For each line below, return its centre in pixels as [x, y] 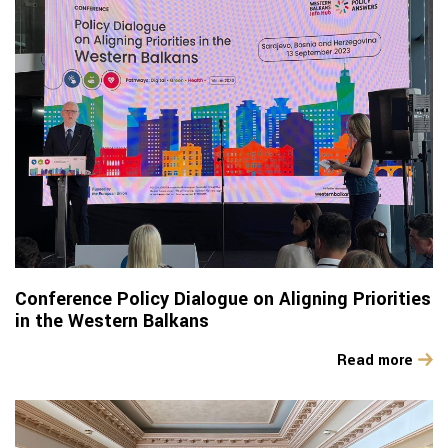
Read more [375, 360]
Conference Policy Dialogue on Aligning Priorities [223, 298]
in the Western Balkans [112, 320]
